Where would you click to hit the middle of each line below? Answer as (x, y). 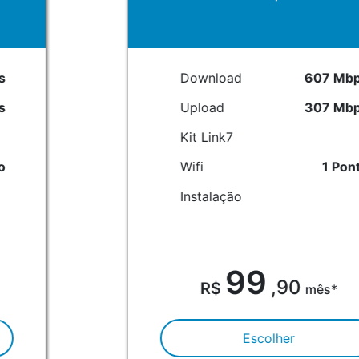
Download (96, 77)
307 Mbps (221, 107)
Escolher (153, 338)
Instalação (96, 196)
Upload (87, 107)
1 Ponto (230, 166)
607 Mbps (221, 77)
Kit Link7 (91, 137)
